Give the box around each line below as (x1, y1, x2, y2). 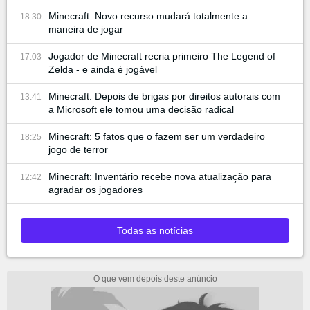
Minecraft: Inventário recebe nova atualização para (48, 170, 271, 182)
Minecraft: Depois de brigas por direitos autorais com (48, 90, 280, 102)
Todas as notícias (117, 224, 193, 236)
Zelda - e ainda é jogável (48, 63, 157, 75)
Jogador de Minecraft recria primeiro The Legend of (48, 50, 275, 62)
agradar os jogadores (48, 183, 143, 195)
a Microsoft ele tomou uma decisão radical (48, 103, 234, 115)
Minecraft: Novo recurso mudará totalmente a (48, 10, 248, 21)
